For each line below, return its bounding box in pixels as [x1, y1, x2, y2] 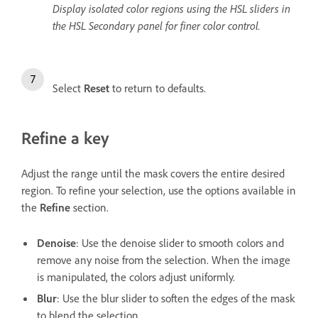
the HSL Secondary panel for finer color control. [53, 18, 261, 33]
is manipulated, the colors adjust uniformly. [37, 269, 235, 284]
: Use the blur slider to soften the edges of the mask [57, 290, 295, 305]
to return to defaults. [109, 80, 206, 95]
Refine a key [21, 126, 109, 148]
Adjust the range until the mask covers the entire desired [21, 165, 285, 180]
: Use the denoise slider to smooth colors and [76, 235, 284, 250]
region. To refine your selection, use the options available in [21, 182, 296, 197]
